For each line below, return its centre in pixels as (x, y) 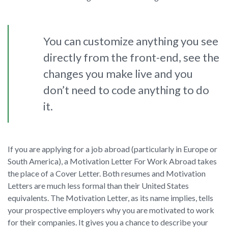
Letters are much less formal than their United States (98, 186)
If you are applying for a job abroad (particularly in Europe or (112, 149)
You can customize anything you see (131, 41)
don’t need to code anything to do (126, 90)
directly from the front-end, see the (131, 58)
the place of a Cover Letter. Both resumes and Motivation (107, 174)
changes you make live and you (118, 74)
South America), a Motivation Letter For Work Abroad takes (112, 161)
